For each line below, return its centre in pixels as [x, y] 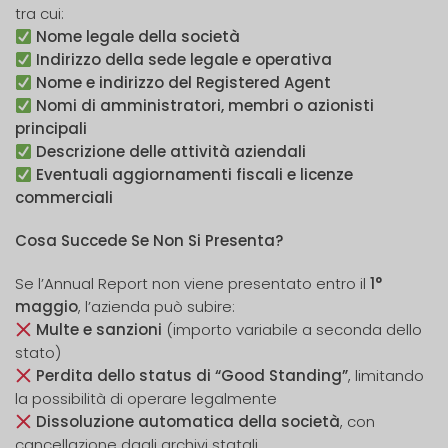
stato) [38, 352]
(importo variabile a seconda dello [292, 329]
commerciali [64, 197]
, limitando [386, 375]
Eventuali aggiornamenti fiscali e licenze [195, 174]
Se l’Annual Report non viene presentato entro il [192, 283]
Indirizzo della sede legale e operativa [184, 59]
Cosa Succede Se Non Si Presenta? [149, 240]
